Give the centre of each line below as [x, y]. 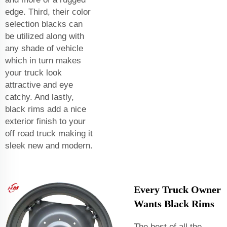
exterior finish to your [45, 121]
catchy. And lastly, [40, 97]
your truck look [33, 72]
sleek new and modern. [49, 145]
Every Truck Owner [177, 189]
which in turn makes [43, 60]
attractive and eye [39, 85]
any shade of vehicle [44, 48]
